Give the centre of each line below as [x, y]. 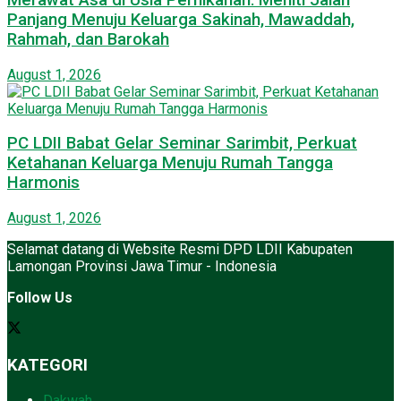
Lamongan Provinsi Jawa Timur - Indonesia [142, 267]
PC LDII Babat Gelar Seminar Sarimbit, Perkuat [182, 144]
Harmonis [43, 183]
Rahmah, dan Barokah [88, 39]
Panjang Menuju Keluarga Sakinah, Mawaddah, [181, 19]
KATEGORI [47, 365]
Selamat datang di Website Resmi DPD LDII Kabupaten [180, 250]
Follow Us [40, 298]
